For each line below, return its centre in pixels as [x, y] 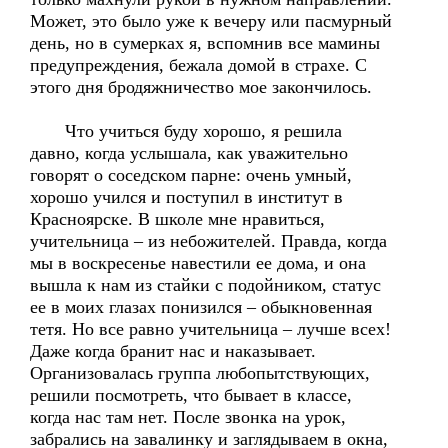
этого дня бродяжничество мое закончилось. [201, 87]
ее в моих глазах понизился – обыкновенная [201, 307]
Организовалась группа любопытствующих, [200, 373]
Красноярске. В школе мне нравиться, [177, 219]
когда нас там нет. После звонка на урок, [188, 417]
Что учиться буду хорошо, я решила [186, 131]
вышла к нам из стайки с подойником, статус [205, 285]
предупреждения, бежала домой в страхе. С [198, 65]
